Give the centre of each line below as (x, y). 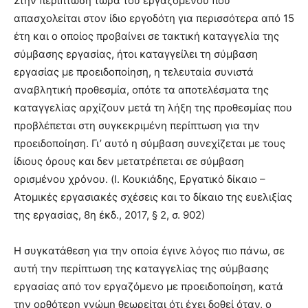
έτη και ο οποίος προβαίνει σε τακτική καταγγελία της (146, 36)
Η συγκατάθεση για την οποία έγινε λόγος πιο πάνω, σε (149, 251)
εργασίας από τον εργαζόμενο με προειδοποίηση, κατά (148, 287)
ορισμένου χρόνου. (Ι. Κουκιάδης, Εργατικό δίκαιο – (140, 179)
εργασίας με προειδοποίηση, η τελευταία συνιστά (134, 72)
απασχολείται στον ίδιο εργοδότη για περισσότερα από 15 (154, 19)
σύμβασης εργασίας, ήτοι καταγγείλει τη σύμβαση (136, 54)
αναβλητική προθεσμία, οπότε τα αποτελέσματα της (141, 90)
